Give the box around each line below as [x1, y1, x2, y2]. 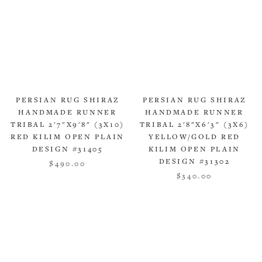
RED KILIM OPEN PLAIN [10, 132, 125, 142]
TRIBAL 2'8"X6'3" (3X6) [139, 120, 250, 129]
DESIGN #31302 [158, 157, 230, 166]
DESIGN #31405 [32, 144, 104, 154]
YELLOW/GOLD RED [149, 132, 240, 142]
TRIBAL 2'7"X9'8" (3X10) [11, 120, 125, 129]
